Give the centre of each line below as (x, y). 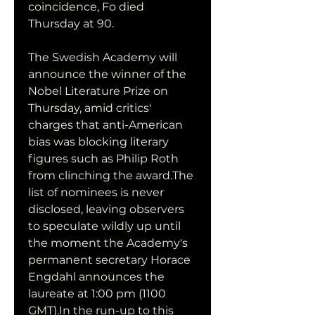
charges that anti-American (105, 125)
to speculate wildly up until (104, 226)
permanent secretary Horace (109, 260)
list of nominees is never (96, 192)
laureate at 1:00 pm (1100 (97, 294)
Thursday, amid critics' (90, 108)
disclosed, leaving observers (106, 209)
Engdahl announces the (96, 277)
